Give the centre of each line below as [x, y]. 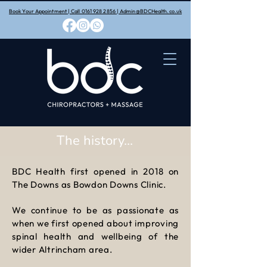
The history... [95, 141]
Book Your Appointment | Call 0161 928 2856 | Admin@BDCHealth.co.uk [95, 11]
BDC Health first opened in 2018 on [95, 171]
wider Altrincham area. [63, 249]
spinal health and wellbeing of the [95, 236]
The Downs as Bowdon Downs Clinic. [90, 184]
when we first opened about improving [95, 223]
